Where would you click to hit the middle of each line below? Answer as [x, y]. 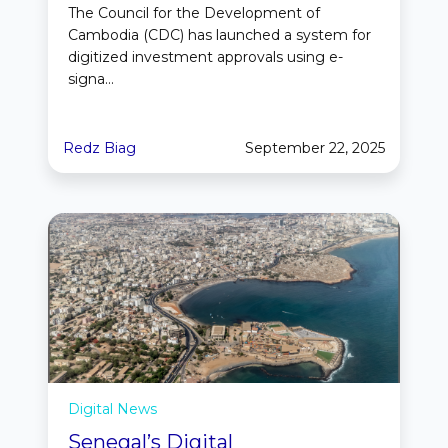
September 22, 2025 [315, 148]
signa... [91, 79]
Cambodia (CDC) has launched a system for [219, 35]
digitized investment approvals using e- [205, 57]
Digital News [112, 409]
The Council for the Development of [194, 13]
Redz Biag [99, 148]
